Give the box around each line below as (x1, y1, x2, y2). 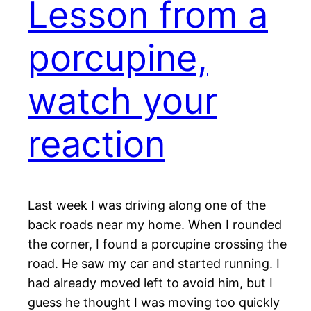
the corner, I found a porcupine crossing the (28, 237, 287, 252)
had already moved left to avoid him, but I (28, 276, 273, 291)
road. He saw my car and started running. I (28, 256, 280, 271)
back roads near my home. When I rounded (28, 217, 282, 233)
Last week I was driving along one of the (28, 198, 266, 213)
